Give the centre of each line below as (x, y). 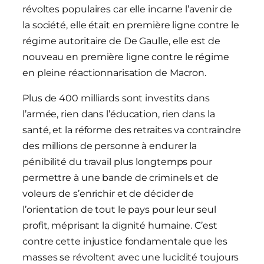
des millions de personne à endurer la (110, 146)
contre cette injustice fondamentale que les (125, 242)
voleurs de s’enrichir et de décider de (108, 194)
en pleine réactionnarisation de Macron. (115, 73)
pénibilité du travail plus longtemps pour (117, 162)
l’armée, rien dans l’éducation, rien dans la (119, 114)
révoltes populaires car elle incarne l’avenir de (128, 9)
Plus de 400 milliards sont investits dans (116, 98)
